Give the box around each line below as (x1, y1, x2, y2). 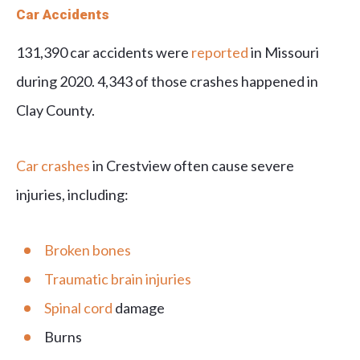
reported (191, 43, 248, 62)
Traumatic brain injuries (44, 270, 191, 288)
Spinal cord (44, 299, 112, 317)
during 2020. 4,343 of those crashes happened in (16, 72, 318, 91)
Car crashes (16, 157, 90, 175)
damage (112, 299, 165, 317)
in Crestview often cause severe (90, 157, 294, 175)
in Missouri (248, 43, 319, 62)
